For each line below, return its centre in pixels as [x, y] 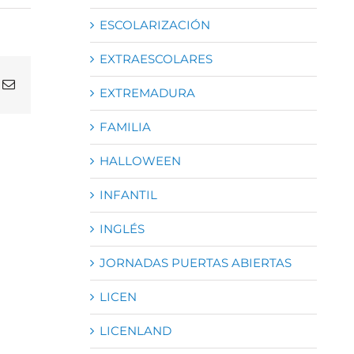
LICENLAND [135, 330]
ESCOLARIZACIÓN [154, 24]
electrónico [41, 97]
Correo [31, 84]
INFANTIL [128, 194]
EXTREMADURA [147, 92]
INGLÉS [122, 228]
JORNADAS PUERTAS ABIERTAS [195, 262]
